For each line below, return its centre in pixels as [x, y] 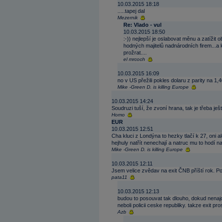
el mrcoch [134, 59]
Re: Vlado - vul [142, 25]
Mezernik [128, 18]
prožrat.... [135, 53]
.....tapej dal [131, 11]
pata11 [119, 177]
